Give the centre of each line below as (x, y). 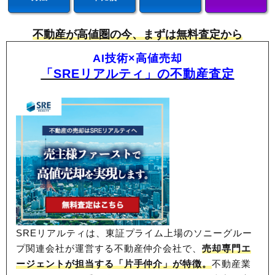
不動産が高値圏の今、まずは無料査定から (137, 35)
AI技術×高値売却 (137, 59)
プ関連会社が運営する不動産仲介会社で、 (109, 249)
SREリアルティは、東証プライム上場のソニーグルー (134, 233)
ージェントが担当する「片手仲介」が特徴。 (114, 264)
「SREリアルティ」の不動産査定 (137, 74)
